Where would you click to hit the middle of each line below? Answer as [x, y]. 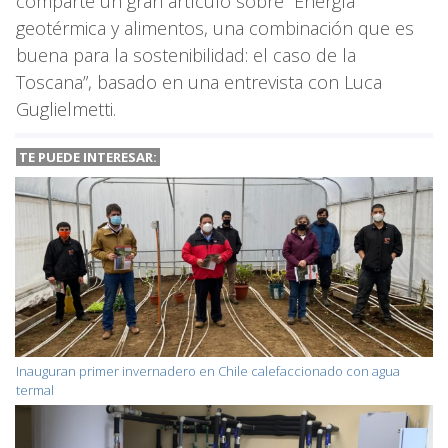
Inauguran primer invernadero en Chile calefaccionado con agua [208, 370]
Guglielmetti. [66, 108]
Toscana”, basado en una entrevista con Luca [199, 81]
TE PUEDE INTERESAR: [88, 156]
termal [35, 389]
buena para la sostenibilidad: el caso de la [186, 54]
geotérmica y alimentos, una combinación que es [215, 27]
